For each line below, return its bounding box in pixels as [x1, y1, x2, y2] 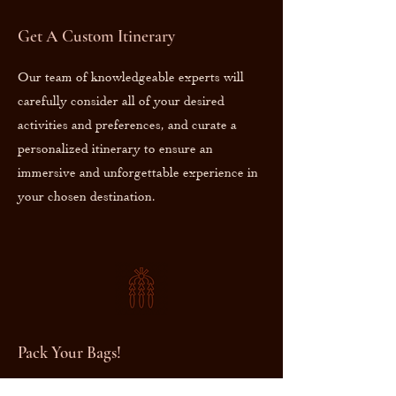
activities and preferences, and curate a [18, 116, 237, 133]
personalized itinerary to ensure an [18, 140, 213, 156]
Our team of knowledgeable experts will [18, 68, 244, 85]
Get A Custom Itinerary [18, 25, 175, 46]
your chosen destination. [18, 187, 156, 204]
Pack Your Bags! [18, 341, 121, 362]
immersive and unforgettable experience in [18, 164, 258, 180]
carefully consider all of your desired [18, 92, 225, 109]
